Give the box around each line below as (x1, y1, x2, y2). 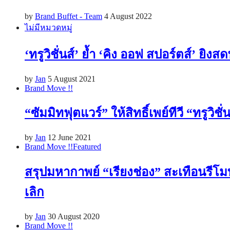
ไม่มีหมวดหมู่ (25, 23, 72, 32)
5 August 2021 (48, 74, 95, 83)
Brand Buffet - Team (35, 11, 102, 21)
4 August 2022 (104, 11, 152, 21)
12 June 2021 (48, 133, 91, 142)
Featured (73, 142, 101, 151)
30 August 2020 (48, 212, 100, 221)
